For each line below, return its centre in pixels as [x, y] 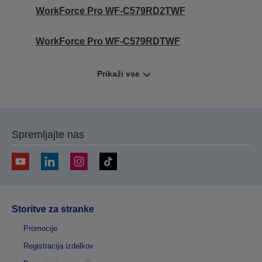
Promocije [40, 228]
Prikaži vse [118, 74]
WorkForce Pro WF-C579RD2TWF [111, 11]
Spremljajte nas [48, 135]
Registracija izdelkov [58, 246]
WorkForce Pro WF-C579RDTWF [108, 41]
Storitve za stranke [53, 209]
